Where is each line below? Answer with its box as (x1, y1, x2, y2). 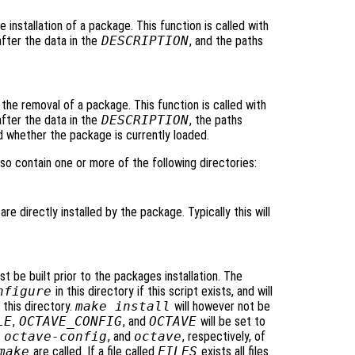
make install (75, 299, 171, 315)
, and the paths (189, 33, 263, 49)
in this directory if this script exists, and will (52, 284, 273, 300)
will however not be (171, 299, 271, 315)
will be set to (197, 314, 266, 330)
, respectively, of (182, 329, 266, 345)
